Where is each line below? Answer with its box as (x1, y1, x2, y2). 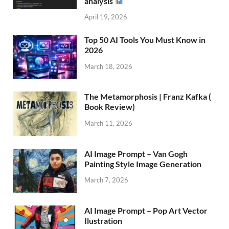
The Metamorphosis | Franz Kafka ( (84, 91, 211, 102)
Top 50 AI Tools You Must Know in (84, 35, 205, 45)
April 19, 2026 (84, 13, 127, 21)
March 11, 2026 (84, 119, 132, 128)
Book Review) (84, 102, 135, 112)
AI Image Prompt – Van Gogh (84, 148, 188, 158)
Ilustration (84, 215, 122, 225)
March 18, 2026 (84, 62, 132, 71)
